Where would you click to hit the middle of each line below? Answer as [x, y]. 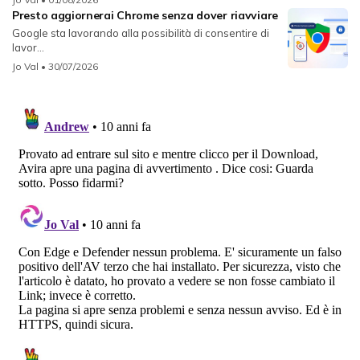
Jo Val [25, 66]
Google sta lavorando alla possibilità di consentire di [141, 33]
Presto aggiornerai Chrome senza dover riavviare [145, 15]
